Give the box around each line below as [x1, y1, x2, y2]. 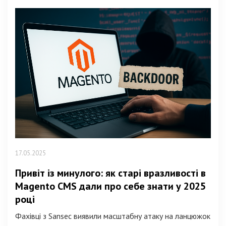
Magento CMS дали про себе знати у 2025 [15, 180, 206, 193]
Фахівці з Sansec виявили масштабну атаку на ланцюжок [15, 211, 210, 221]
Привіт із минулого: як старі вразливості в [15, 166, 206, 180]
